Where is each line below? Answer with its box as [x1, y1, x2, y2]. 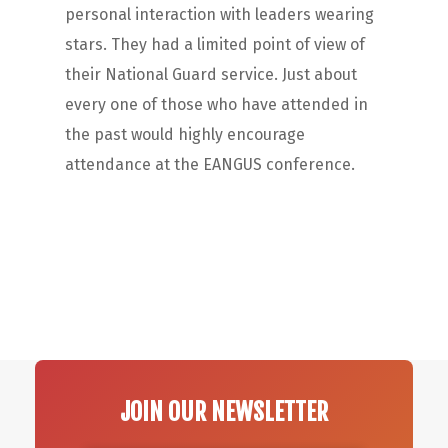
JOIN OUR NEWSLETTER [120, 396, 328, 427]
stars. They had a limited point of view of [64, 34, 365, 54]
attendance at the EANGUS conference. [64, 154, 359, 174]
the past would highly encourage [64, 124, 305, 144]
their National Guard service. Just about [64, 64, 357, 84]
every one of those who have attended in [64, 94, 368, 114]
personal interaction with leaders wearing [64, 4, 374, 24]
